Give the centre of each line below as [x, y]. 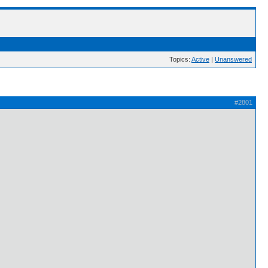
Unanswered [233, 59]
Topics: [180, 59]
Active [200, 59]
